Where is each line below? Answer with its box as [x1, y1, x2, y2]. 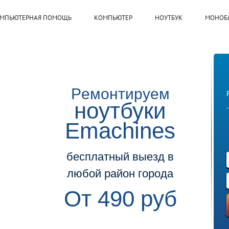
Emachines [65, 118, 175, 143]
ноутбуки [74, 98, 166, 123]
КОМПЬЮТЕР [94, 13, 132, 22]
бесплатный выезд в [66, 150, 174, 163]
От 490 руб [63, 186, 177, 211]
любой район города [67, 167, 173, 180]
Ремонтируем [71, 85, 170, 102]
